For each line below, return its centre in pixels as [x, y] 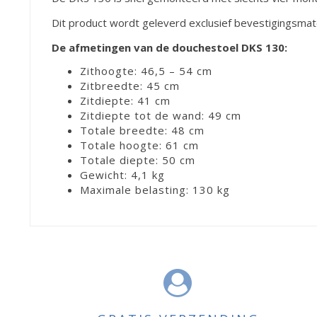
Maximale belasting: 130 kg [155, 189]
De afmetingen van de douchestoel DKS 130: [169, 47]
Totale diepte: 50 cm [138, 160]
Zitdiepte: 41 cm [125, 100]
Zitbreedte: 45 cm [130, 85]
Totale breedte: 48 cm [142, 130]
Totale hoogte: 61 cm [139, 145]
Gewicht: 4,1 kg [122, 174]
